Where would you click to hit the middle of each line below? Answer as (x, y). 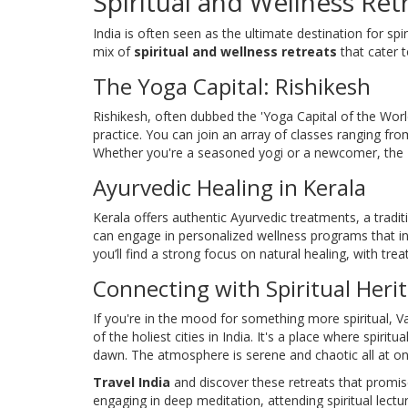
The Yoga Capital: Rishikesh (232, 87)
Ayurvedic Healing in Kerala (229, 188)
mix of (113, 52)
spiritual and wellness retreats (235, 52)
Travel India (132, 382)
